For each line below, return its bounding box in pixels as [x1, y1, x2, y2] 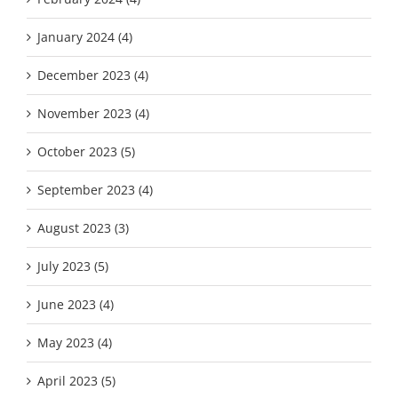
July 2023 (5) [37, 257, 108, 275]
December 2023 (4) [37, 66, 148, 84]
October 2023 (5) [37, 142, 135, 160]
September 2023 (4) [37, 180, 153, 198]
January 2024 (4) [37, 28, 132, 45]
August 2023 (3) [37, 219, 129, 236]
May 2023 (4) [37, 333, 112, 351]
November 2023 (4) [37, 104, 149, 122]
